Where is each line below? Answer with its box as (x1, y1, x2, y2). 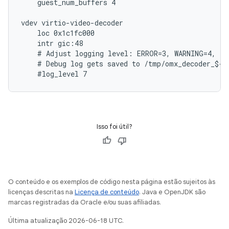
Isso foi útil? (97, 122, 132, 131)
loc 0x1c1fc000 (21, 28, 95, 38)
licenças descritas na (8, 188, 75, 196)
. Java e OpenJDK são (139, 188, 205, 196)
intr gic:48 (21, 38, 83, 48)
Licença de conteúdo (75, 188, 139, 196)
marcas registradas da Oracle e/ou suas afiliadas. (8, 198, 161, 207)
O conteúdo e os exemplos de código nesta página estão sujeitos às (8, 177, 215, 186)
